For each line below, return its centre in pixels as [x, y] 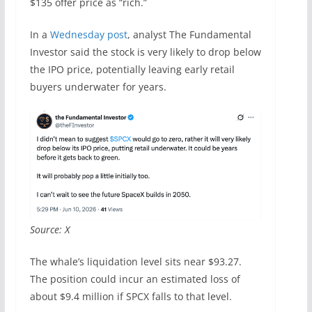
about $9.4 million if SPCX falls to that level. [131, 296]
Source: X [49, 229]
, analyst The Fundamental [189, 34]
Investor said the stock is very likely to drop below [145, 52]
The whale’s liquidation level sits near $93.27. [135, 261]
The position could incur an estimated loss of [135, 279]
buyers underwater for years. [98, 86]
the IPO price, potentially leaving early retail [132, 69]
